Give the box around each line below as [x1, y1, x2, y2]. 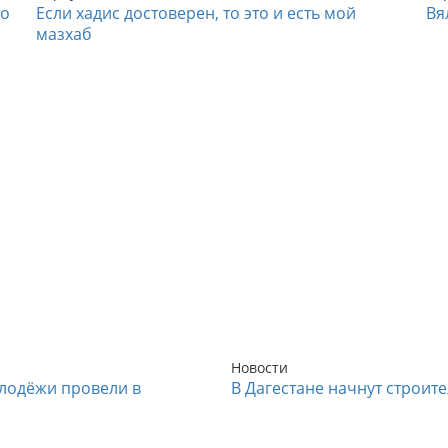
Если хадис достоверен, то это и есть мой [36, 2, 356, 25]
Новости [231, 358, 288, 378]
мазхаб [36, 23, 92, 46]
